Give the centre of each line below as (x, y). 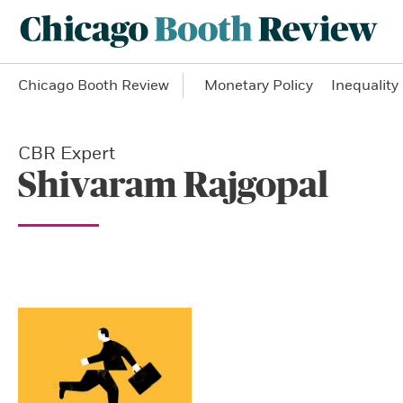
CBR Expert (67, 153)
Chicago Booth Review (94, 85)
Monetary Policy (259, 85)
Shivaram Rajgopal (173, 186)
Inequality (365, 85)
